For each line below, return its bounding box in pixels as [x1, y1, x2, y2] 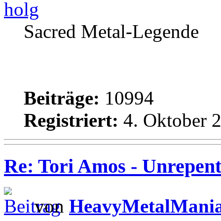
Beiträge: [24, 87, 100, 109]
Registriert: [24, 110, 118, 131]
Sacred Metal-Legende [24, 21, 199, 42]
